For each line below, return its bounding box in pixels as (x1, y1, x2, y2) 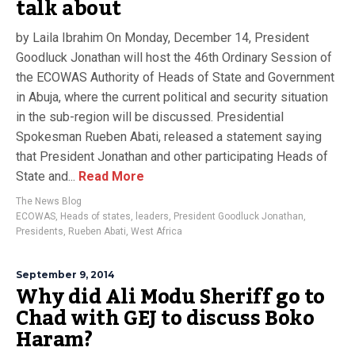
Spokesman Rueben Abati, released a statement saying (16, 129, 322, 144)
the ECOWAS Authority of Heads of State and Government (16, 70, 334, 85)
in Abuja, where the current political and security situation (16, 90, 328, 105)
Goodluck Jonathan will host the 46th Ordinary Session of (16, 50, 332, 65)
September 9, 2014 (16, 269, 115, 281)
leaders (136, 211, 169, 222)
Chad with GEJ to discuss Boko (16, 299, 315, 338)
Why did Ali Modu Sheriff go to (16, 277, 326, 317)
